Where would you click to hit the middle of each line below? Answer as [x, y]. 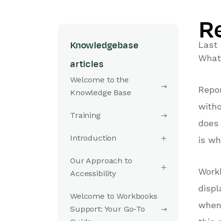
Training [85, 115]
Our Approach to [101, 161]
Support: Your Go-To [108, 209]
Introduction [93, 138]
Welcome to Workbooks [114, 196]
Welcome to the [99, 80]
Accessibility [93, 173]
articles [87, 64]
